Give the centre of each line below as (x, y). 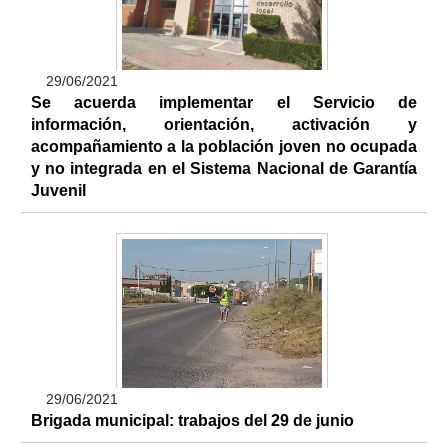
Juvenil (58, 191)
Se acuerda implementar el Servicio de (224, 103)
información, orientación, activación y (224, 125)
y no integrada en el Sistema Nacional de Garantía (224, 169)
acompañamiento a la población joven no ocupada (224, 147)
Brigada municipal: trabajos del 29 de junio (192, 421)
